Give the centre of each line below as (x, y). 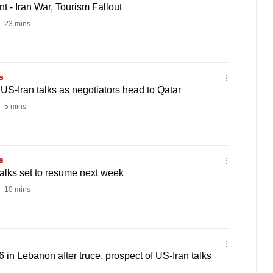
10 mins (16, 190)
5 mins (14, 107)
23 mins (16, 24)
